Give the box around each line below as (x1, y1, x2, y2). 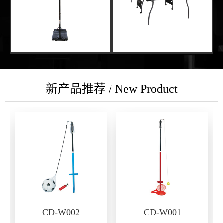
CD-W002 (42, 207, 80, 217)
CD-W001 (143, 207, 181, 217)
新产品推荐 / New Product (45, 82, 178, 95)
